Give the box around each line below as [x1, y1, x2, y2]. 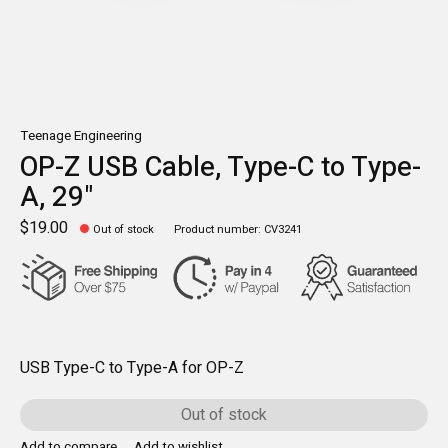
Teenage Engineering [20, 126, 142, 146]
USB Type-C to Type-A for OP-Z [20, 355, 244, 380]
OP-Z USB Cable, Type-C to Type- [20, 146, 421, 188]
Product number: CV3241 [174, 221, 303, 239]
